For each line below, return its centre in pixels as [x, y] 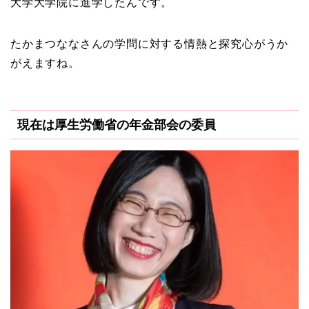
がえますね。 [45, 63]
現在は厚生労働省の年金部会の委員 [117, 125]
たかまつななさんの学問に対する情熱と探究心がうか [150, 43]
